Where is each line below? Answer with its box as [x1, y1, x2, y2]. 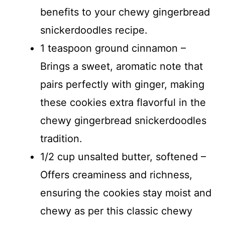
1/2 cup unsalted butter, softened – [40, 150, 206, 163]
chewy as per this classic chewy [40, 204, 192, 217]
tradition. [40, 132, 82, 145]
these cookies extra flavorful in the [40, 96, 206, 108]
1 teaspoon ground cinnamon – [40, 42, 186, 54]
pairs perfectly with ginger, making [40, 78, 204, 90]
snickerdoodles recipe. [40, 24, 148, 36]
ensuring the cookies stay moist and [40, 186, 211, 199]
